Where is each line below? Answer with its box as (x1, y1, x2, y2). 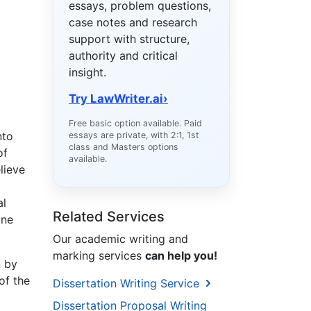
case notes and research (69, 15, 197, 30)
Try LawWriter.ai (69, 92, 163, 106)
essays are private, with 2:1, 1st (69, 130, 199, 141)
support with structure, (69, 32, 190, 47)
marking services (53, 249, 145, 263)
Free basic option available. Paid (69, 118, 202, 129)
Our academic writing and (53, 232, 188, 246)
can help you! (145, 249, 217, 263)
